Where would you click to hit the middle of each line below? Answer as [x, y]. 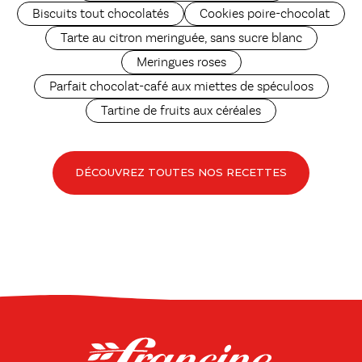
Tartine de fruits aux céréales [181, 111]
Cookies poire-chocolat [265, 14]
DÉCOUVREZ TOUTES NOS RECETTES [181, 173]
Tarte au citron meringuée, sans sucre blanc [181, 38]
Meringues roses [181, 63]
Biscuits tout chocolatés [101, 14]
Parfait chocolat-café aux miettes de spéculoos [181, 87]
